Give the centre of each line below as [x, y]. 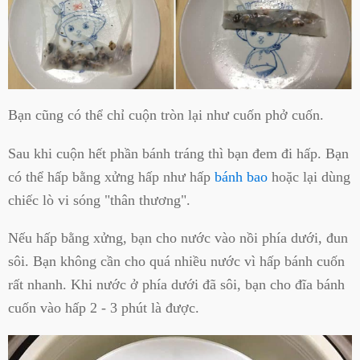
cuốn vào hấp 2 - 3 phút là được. [104, 308]
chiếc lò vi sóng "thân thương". [99, 200]
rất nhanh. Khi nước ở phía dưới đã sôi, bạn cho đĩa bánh [176, 285]
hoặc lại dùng [309, 176]
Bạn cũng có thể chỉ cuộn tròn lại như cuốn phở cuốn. [166, 115]
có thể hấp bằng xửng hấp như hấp [111, 176]
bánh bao [241, 176]
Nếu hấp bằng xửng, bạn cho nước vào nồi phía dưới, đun [178, 238]
